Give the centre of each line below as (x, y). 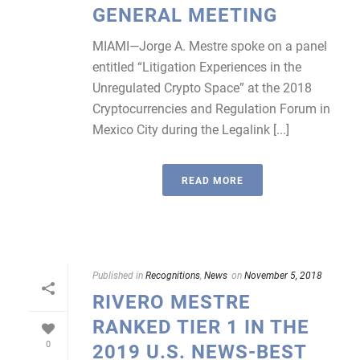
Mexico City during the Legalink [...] (191, 129)
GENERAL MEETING (185, 14)
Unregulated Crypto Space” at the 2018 (202, 87)
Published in (118, 275)
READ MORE (212, 180)
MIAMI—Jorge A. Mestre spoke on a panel (210, 45)
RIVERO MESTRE (172, 301)
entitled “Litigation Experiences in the (197, 66)
